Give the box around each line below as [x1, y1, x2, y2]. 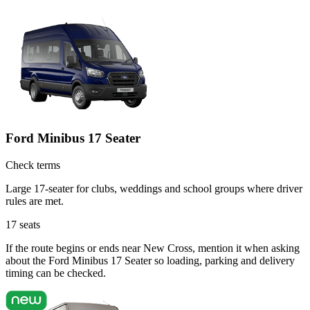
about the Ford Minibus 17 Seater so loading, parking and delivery [6, 254, 295, 266]
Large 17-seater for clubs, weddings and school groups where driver [6, 182, 302, 194]
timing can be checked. [6, 266, 106, 279]
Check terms [6, 158, 60, 171]
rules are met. [6, 194, 64, 207]
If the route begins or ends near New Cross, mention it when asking [6, 241, 300, 254]
